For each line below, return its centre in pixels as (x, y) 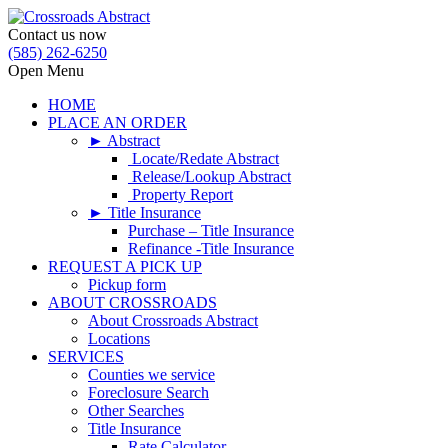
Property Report (180, 194)
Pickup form (127, 284)
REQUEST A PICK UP (125, 266)
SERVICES (86, 356)
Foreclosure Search (148, 392)
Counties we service (151, 374)
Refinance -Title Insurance (211, 248)
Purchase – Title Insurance (211, 230)
